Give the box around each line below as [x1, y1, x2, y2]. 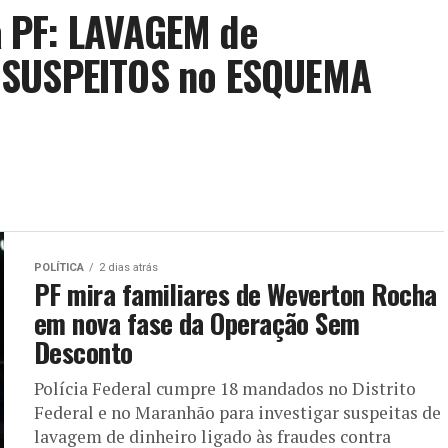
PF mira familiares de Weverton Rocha [34, 274, 437, 314]
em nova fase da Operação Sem [34, 303, 360, 343]
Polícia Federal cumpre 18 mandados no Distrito [34, 377, 416, 400]
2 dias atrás [99, 261, 158, 274]
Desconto [34, 332, 133, 372]
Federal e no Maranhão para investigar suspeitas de [34, 401, 441, 424]
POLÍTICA [34, 261, 84, 274]
